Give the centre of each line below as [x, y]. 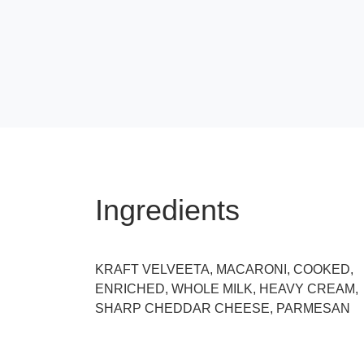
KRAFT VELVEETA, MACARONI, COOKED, [224, 269]
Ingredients [167, 210]
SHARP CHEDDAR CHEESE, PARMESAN [223, 308]
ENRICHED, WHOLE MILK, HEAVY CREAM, [227, 288]
